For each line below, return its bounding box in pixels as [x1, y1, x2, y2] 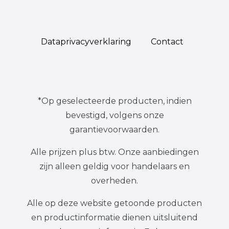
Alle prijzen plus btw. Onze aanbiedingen [30, 147, 199, 157]
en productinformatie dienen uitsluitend [31, 212, 198, 222]
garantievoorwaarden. [70, 124, 159, 134]
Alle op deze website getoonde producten [27, 198, 202, 208]
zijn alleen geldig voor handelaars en [39, 161, 190, 171]
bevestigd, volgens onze [65, 110, 164, 120]
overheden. [91, 175, 138, 186]
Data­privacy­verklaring [40, 36, 131, 47]
